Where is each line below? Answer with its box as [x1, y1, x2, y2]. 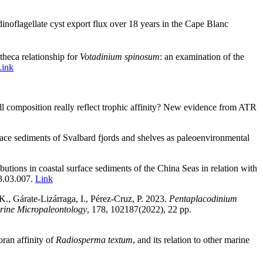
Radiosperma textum [56, 235, 133, 245]
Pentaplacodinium [169, 194, 237, 204]
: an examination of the [160, 52, 244, 62]
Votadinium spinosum [80, 52, 160, 62]
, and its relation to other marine [133, 235, 249, 245]
